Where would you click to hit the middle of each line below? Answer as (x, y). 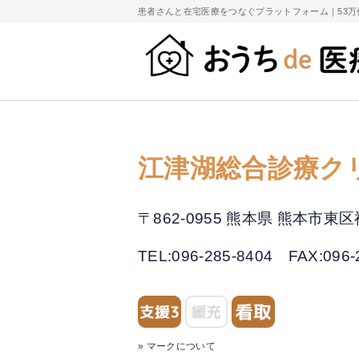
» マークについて (177, 345)
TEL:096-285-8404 (213, 256)
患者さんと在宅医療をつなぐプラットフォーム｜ (238, 12)
